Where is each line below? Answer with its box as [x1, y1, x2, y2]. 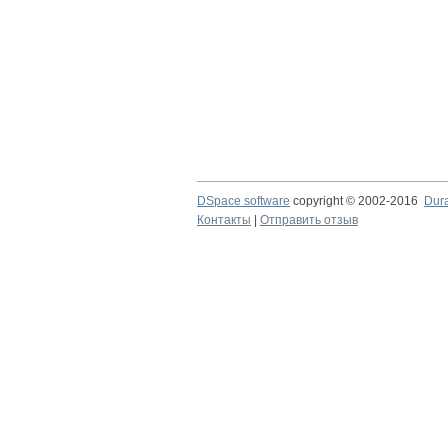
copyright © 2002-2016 [290, 194, 424, 208]
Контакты [197, 213, 251, 227]
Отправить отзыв [260, 213, 358, 227]
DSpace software [197, 194, 290, 208]
